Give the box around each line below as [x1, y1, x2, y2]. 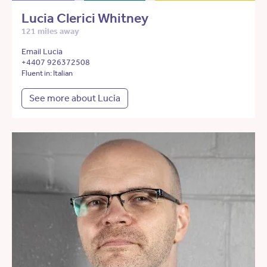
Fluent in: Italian [21, 69, 73, 78]
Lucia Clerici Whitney [21, 10, 148, 27]
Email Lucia [21, 46, 63, 57]
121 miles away [21, 26, 79, 37]
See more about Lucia [29, 92, 120, 104]
